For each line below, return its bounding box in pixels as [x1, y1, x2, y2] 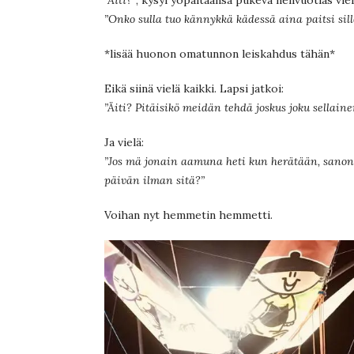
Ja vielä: [104, 134, 144, 149]
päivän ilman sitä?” [104, 172, 205, 187]
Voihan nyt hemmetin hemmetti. [104, 207, 273, 222]
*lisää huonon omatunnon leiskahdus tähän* [104, 46, 335, 61]
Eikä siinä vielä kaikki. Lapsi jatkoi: [104, 81, 284, 96]
